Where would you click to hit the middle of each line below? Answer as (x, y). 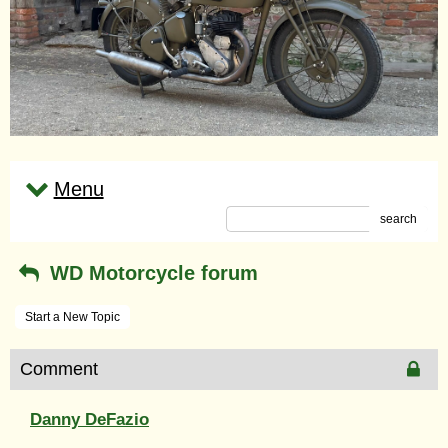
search (398, 218)
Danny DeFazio (89, 419)
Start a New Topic (72, 316)
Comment (59, 368)
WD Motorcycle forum (150, 272)
